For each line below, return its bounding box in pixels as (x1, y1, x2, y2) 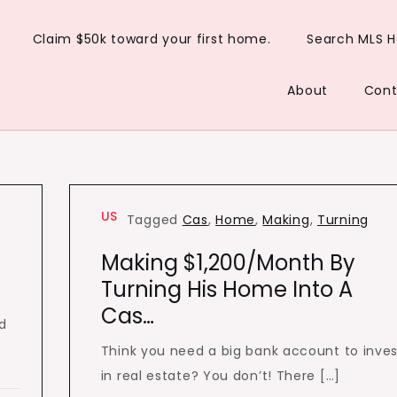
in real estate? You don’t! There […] (100, 367, 340, 385)
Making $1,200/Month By (100, 248, 355, 277)
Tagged (126, 211, 183, 229)
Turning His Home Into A (100, 275, 353, 304)
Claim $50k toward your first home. (32, 30, 271, 48)
